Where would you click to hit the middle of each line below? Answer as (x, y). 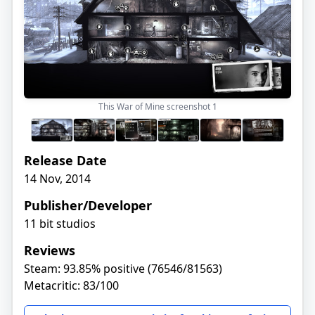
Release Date (65, 160)
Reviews (50, 250)
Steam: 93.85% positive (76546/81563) (123, 268)
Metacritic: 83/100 (71, 285)
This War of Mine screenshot (155, 106)
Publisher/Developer (88, 205)
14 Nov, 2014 (57, 178)
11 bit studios (60, 223)
